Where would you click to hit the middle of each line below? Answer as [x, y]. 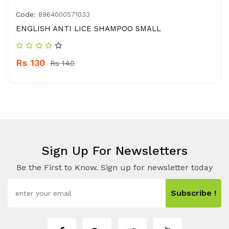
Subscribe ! [193, 193]
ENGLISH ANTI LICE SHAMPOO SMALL [88, 29]
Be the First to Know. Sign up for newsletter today [114, 167]
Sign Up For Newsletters [114, 151]
